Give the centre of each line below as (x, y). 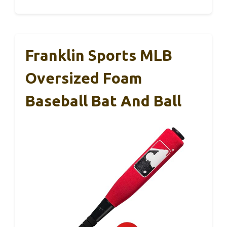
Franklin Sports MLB (99, 55)
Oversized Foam (84, 78)
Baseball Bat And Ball (103, 101)
